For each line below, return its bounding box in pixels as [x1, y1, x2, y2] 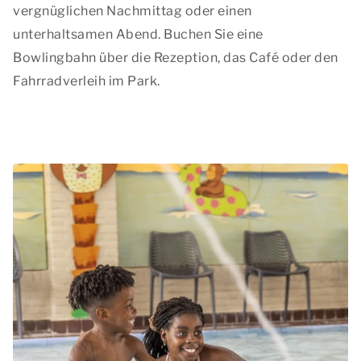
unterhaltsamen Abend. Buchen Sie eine [13, 27, 263, 42]
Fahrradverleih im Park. [13, 73, 160, 89]
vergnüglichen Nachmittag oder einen [13, 3, 252, 19]
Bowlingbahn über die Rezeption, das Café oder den [13, 50, 338, 65]
